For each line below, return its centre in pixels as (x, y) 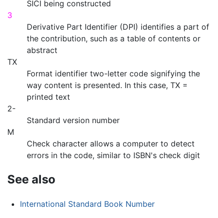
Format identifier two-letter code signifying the (113, 73)
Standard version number (73, 120)
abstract (42, 50)
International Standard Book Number (87, 204)
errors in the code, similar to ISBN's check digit (113, 155)
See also (31, 179)
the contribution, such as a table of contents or (114, 38)
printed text (48, 97)
